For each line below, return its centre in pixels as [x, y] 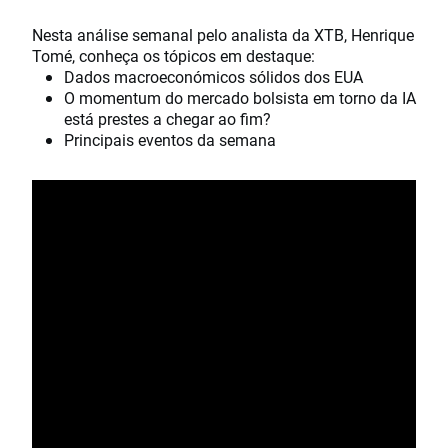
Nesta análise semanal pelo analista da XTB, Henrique [223, 35]
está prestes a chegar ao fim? [167, 119]
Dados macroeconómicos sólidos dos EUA [213, 77]
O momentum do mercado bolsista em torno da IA [240, 98]
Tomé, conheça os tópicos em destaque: [175, 56]
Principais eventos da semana [170, 140]
